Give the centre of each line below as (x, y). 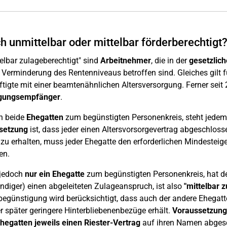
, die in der (169, 61)
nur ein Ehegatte (54, 174)
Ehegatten (45, 117)
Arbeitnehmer (125, 61)
